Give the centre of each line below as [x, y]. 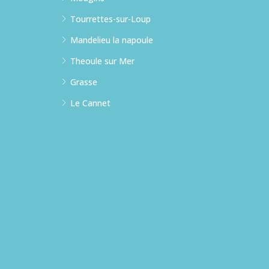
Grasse [84, 82]
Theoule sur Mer [102, 61]
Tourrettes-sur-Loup [110, 19]
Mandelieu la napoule [112, 40]
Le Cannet [90, 103]
